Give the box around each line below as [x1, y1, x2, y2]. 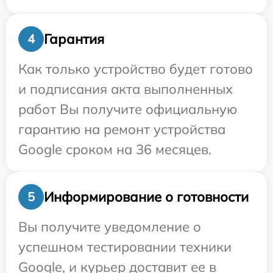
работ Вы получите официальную [18, 101, 237, 118]
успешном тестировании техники [18, 238, 232, 256]
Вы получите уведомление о [18, 218, 201, 236]
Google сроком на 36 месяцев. [18, 141, 211, 158]
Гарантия [44, 30, 104, 48]
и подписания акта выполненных [18, 80, 233, 98]
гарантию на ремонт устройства [18, 121, 225, 138]
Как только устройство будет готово [18, 60, 253, 78]
